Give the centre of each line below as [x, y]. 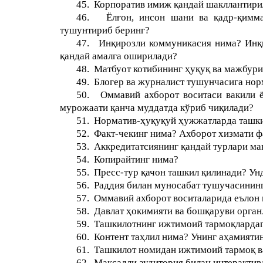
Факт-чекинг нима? [136, 134]
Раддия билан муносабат [147, 185]
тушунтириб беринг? [105, 30]
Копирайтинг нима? [136, 159]
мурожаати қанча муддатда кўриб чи [139, 108]
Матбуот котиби [129, 69]
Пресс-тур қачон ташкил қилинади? [171, 172]
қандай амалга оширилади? [119, 56]
